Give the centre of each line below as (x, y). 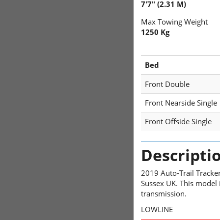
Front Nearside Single (181, 103)
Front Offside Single (178, 122)
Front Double (167, 84)
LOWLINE (157, 209)
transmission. (164, 194)
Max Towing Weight (174, 22)
